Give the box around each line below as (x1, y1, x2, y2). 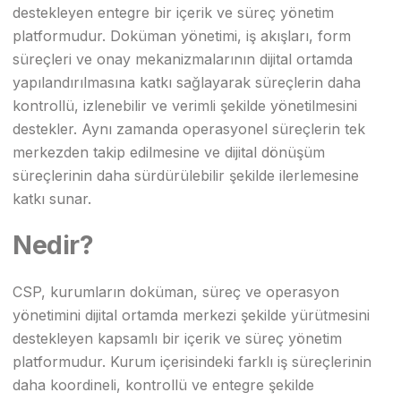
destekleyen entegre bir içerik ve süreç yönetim (13, 4, 334, 21)
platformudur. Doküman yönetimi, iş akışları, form (13, 27, 351, 45)
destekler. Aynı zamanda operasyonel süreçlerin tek (13, 120, 365, 138)
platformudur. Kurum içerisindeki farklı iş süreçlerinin (13, 353, 371, 371)
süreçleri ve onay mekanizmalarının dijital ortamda (13, 50, 353, 68)
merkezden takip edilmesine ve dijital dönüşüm (13, 143, 325, 161)
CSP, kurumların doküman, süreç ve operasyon (13, 283, 339, 301)
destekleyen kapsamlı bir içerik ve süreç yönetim (13, 329, 342, 347)
